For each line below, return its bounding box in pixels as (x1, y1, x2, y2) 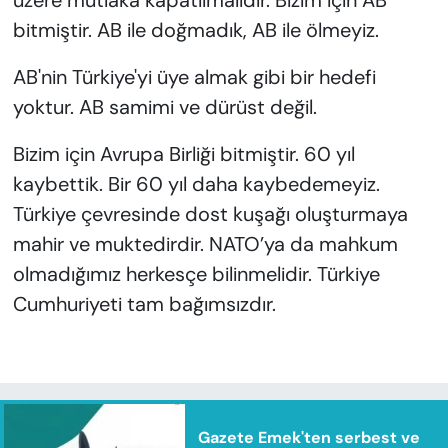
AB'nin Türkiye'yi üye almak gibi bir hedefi (12, 64, 376, 91)
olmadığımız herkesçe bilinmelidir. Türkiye (12, 261, 380, 288)
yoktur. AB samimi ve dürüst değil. (12, 94, 317, 121)
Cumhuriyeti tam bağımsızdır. (12, 291, 276, 318)
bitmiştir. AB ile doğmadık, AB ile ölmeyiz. (12, 17, 379, 44)
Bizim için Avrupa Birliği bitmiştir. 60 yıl (12, 141, 355, 168)
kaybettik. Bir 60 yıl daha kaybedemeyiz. (12, 171, 380, 198)
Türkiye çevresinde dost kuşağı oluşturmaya (12, 201, 408, 228)
